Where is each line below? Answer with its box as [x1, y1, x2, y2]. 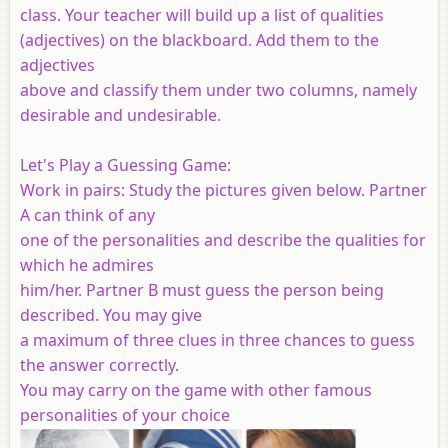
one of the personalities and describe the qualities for [20, 228, 426, 251]
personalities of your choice [20, 403, 230, 426]
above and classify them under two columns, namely [20, 78, 417, 101]
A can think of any [20, 203, 155, 226]
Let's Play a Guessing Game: [20, 153, 231, 176]
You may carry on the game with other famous [20, 378, 372, 401]
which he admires [20, 253, 154, 276]
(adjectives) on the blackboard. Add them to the [20, 28, 379, 51]
